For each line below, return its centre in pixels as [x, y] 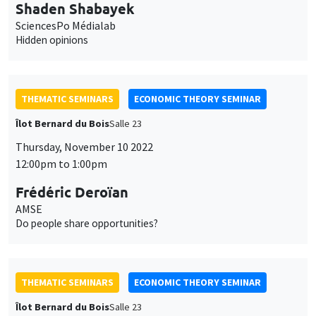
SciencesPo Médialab [66, 26]
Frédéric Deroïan [72, 192]
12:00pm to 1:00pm [61, 164]
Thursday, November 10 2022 [84, 147]
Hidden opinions [52, 40]
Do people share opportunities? [87, 224]
